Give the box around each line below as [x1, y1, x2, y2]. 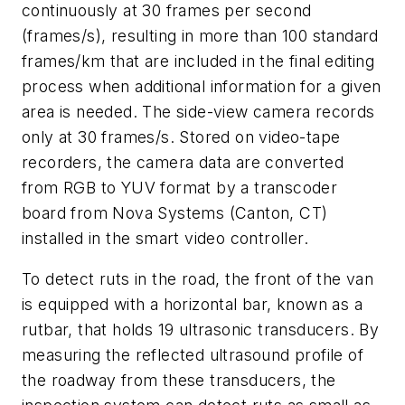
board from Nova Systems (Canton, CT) [22, 202, 328, 222]
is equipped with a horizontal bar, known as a [22, 295, 363, 315]
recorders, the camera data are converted [22, 152, 344, 172]
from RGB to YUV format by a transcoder [22, 177, 338, 197]
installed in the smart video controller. [22, 228, 308, 248]
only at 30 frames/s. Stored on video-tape [22, 127, 341, 146]
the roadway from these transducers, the [22, 371, 336, 391]
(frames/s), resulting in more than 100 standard [22, 25, 379, 45]
